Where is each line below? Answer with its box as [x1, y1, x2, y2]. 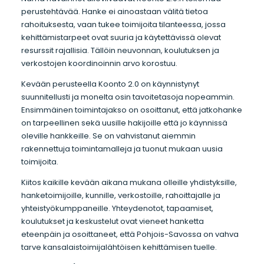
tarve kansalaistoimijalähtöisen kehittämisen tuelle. [21, 241, 217, 253]
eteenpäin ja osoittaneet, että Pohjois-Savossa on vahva [21, 228, 239, 240]
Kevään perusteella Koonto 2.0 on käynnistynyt [21, 78, 199, 90]
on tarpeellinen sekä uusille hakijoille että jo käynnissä [21, 117, 227, 128]
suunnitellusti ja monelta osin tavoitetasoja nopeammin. [21, 91, 235, 103]
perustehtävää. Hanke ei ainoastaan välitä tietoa [21, 5, 208, 17]
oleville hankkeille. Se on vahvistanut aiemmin [21, 130, 196, 141]
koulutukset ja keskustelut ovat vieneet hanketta [21, 215, 204, 227]
